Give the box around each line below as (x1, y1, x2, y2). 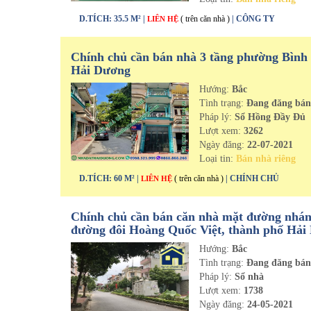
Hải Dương (71, 63, 131, 77)
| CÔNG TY (232, 14, 275, 24)
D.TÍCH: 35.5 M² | (79, 14, 147, 24)
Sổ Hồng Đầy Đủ (232, 112, 306, 122)
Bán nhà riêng (236, 153, 296, 164)
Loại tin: (199, 153, 237, 164)
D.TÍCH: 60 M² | (79, 174, 141, 183)
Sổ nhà (232, 271, 264, 282)
